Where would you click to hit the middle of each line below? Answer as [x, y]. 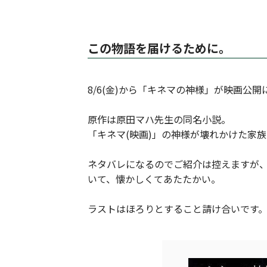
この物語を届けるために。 [159, 48]
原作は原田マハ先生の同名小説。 [159, 119]
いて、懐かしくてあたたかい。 [154, 179]
